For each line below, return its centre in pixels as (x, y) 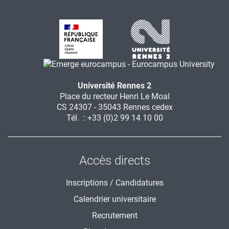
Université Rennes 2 (114, 86)
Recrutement (114, 216)
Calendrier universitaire (114, 199)
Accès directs (114, 161)
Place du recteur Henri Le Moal (114, 97)
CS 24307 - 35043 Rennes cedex (114, 107)
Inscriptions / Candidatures (114, 183)
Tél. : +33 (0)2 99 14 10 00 (114, 118)
